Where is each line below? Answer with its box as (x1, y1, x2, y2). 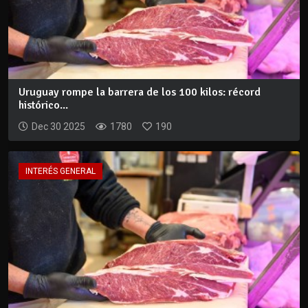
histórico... (19, 98, 68, 113)
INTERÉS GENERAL (25, 166, 96, 177)
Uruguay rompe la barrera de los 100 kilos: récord (19, 85, 261, 100)
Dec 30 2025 (32, 121, 85, 133)
